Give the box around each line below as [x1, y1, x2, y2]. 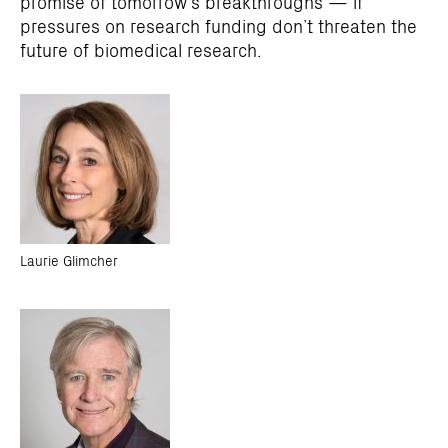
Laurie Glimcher [20, 250, 118, 270]
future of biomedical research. [20, 37, 261, 62]
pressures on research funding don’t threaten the [20, 13, 417, 38]
